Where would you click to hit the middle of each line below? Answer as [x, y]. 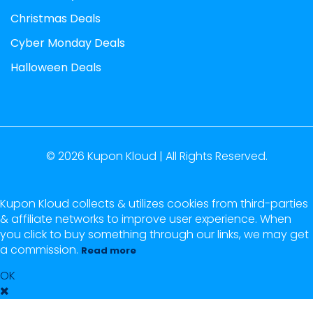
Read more [109, 251]
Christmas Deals [56, 19]
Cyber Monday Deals [68, 43]
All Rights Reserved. [216, 156]
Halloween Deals [56, 68]
